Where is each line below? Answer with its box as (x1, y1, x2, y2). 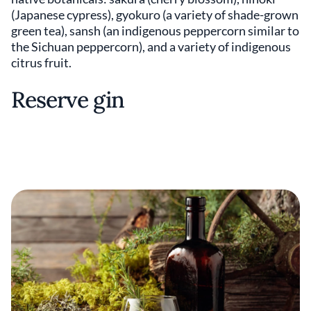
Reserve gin (11, 85, 125, 114)
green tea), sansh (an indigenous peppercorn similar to (11, 22, 299, 38)
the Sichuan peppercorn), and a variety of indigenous (11, 38, 291, 54)
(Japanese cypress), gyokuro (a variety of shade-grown (11, 6, 299, 22)
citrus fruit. (11, 54, 72, 70)
